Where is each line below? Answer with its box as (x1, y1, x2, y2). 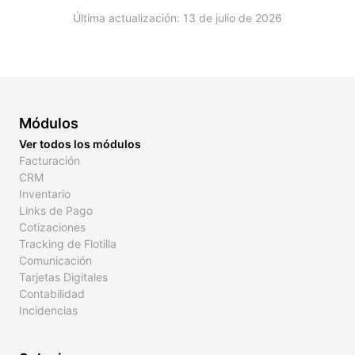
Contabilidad (19, 287, 85, 300)
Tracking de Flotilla (19, 237, 116, 250)
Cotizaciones (19, 220, 86, 234)
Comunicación (19, 254, 92, 267)
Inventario (19, 187, 71, 200)
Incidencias (19, 303, 78, 317)
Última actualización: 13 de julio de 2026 (73, 11, 282, 25)
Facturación (19, 154, 80, 167)
